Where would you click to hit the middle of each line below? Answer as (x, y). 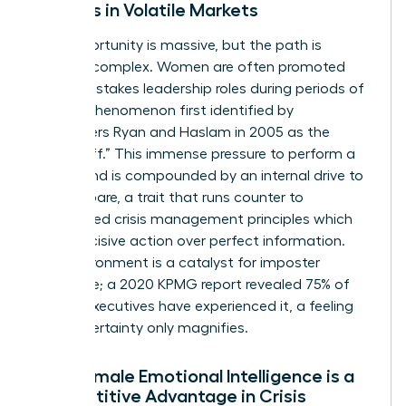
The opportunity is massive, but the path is (178, 45)
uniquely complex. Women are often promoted (189, 67)
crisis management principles (212, 219)
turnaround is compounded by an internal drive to (198, 175)
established (74, 219)
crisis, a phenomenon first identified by (164, 110)
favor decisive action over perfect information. (189, 241)
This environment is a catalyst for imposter (177, 262)
